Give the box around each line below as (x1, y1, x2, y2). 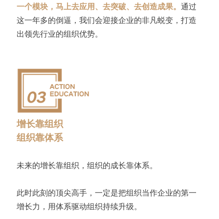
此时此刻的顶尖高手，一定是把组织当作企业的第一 (16, 187, 197, 197)
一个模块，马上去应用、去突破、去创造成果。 (16, 1, 181, 11)
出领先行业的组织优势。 (16, 28, 103, 39)
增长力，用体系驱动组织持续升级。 (16, 201, 142, 211)
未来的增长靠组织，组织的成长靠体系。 (16, 160, 157, 170)
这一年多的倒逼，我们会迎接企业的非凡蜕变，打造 (16, 15, 197, 25)
